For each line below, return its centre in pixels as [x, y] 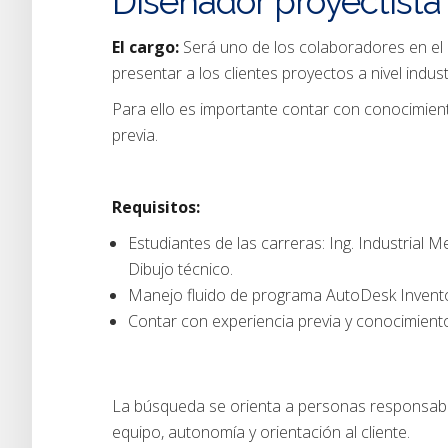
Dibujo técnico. [180, 269]
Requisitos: [156, 207]
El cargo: [147, 47]
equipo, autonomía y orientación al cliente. [261, 432]
